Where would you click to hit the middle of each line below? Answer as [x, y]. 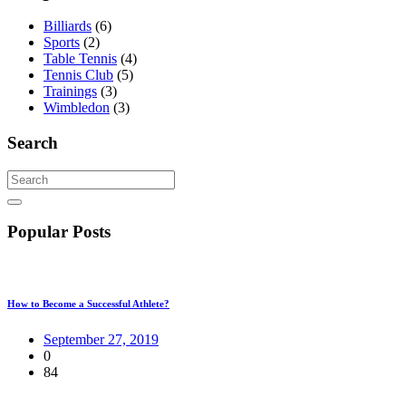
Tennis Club [78, 75]
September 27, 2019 [101, 340]
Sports [62, 43]
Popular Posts [59, 232]
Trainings [70, 92]
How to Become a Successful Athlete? [88, 304]
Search [33, 143]
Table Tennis [80, 59]
